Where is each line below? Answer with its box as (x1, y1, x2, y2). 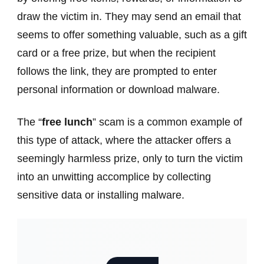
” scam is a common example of (93, 115, 242, 128)
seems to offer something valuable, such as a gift (17, 28, 247, 41)
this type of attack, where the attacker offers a (17, 134, 231, 146)
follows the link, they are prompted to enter (17, 65, 217, 77)
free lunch (42, 115, 93, 128)
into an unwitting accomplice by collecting (17, 170, 211, 183)
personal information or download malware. (17, 83, 220, 95)
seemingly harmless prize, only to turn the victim (17, 152, 243, 164)
